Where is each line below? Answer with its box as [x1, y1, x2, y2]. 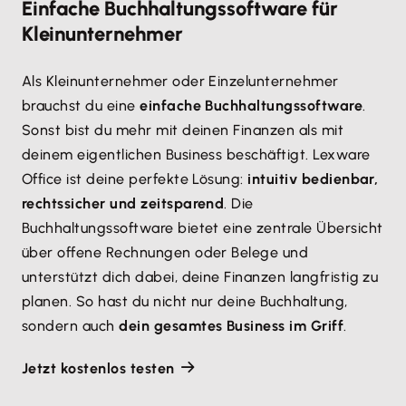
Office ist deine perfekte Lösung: [22, 169, 248, 188]
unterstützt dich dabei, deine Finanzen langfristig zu [22, 267, 379, 285]
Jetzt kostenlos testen [22, 359, 175, 377]
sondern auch [22, 316, 120, 334]
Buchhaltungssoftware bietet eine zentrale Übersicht [22, 218, 383, 237]
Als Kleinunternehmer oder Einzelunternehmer [22, 72, 339, 90]
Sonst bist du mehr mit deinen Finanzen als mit [22, 121, 344, 139]
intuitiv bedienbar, [247, 169, 379, 188]
